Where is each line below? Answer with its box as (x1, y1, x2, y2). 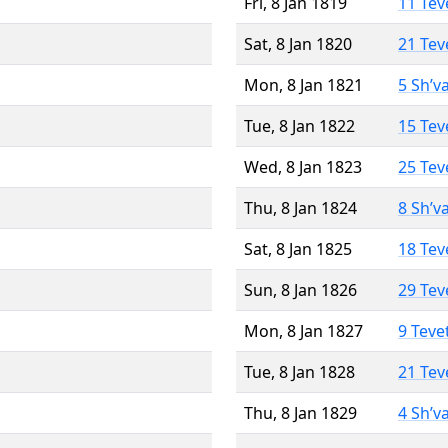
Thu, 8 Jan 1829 (244, 401, 357, 424)
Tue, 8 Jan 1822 (244, 114, 355, 137)
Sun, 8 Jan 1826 (244, 278, 357, 301)
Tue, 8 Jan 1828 (244, 360, 355, 383)
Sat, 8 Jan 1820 (244, 32, 352, 55)
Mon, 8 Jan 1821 (244, 73, 363, 96)
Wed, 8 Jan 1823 (244, 155, 362, 178)
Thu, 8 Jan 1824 (244, 196, 357, 219)
